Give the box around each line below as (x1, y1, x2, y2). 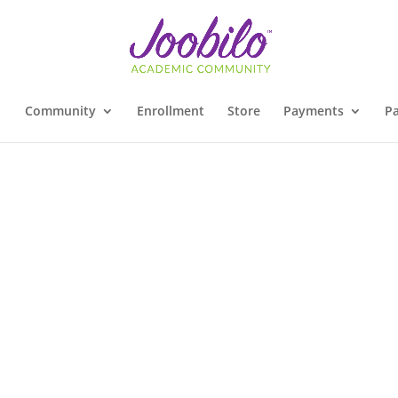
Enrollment (136, 102, 204, 119)
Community (24, 102, 96, 119)
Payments (283, 102, 344, 119)
